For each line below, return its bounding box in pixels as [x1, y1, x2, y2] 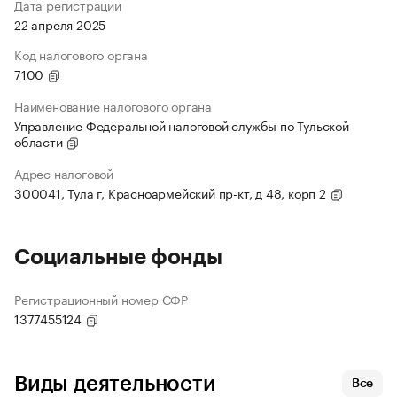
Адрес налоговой [14, 163, 113, 183]
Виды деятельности [14, 373, 216, 395]
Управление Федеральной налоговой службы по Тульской [14, 115, 349, 136]
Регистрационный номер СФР [14, 289, 188, 309]
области [14, 131, 66, 152]
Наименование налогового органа [14, 96, 212, 116]
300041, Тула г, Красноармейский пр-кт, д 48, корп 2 [14, 183, 330, 203]
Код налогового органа [14, 44, 148, 65]
